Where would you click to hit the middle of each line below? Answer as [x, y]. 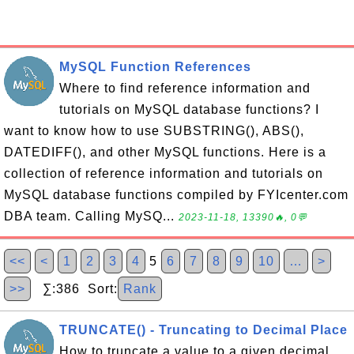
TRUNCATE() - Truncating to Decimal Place [203, 330]
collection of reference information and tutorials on [164, 173]
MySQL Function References [155, 67]
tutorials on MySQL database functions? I [189, 109]
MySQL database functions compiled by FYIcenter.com [176, 195]
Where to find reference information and [185, 88]
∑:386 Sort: [74, 289]
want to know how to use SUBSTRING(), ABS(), [154, 131]
